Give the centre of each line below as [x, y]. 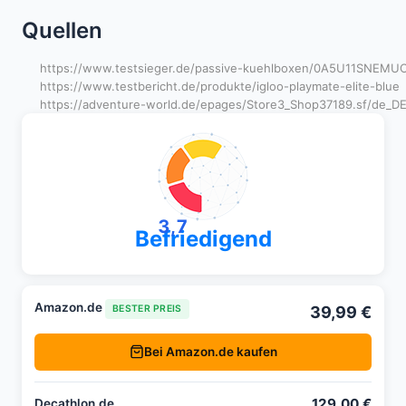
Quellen [62, 31]
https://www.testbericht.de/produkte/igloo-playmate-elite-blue [220, 87]
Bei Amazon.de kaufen [210, 351]
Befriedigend [203, 239]
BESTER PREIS [147, 309]
